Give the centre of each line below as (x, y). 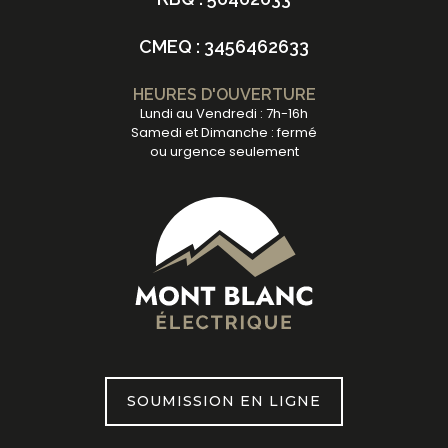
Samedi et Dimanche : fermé (224, 132)
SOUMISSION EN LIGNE (224, 401)
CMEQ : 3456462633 (224, 46)
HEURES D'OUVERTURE (224, 94)
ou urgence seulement (224, 151)
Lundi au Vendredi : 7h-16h (224, 113)
